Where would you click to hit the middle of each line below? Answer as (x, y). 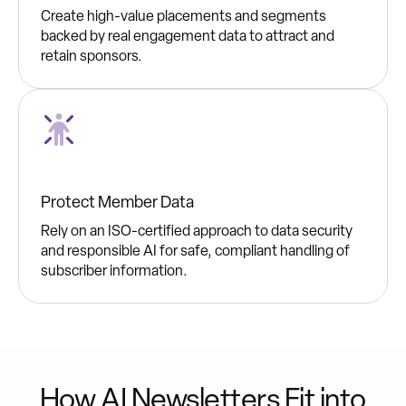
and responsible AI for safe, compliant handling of (195, 251)
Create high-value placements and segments (184, 16)
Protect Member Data (117, 203)
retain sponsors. (92, 56)
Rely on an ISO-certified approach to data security (197, 231)
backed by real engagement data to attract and (188, 36)
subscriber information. (114, 271)
